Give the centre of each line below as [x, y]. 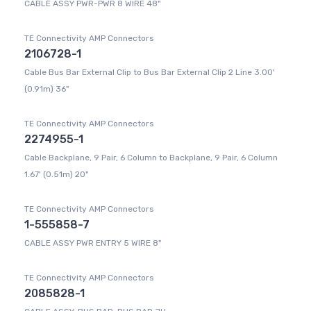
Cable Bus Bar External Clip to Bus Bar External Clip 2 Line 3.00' [150, 73]
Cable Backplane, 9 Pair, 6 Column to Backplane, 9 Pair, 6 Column [151, 158]
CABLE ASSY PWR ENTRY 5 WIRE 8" [93, 243]
